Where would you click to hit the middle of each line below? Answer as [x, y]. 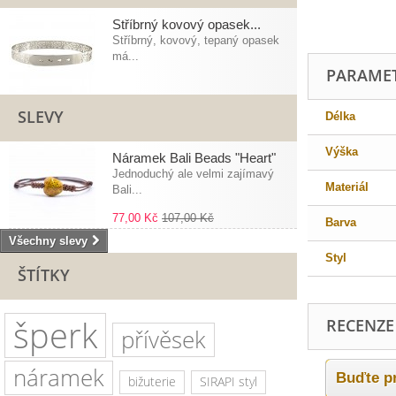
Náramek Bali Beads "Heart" [194, 158]
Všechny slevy [48, 241]
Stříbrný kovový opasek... [187, 24]
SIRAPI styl [228, 381]
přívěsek [164, 339]
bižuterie [152, 381]
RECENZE [360, 325]
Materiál [347, 187]
